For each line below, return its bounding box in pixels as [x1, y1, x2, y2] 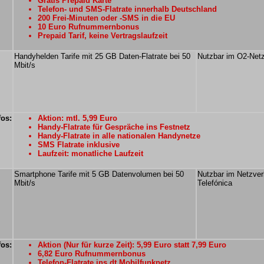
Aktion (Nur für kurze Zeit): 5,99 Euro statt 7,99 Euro [38, 240, 226, 249]
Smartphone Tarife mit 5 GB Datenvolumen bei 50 [14, 170, 184, 179]
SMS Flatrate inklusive [38, 140, 120, 149]
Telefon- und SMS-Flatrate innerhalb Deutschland [38, 5, 217, 14]
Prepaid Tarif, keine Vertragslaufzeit [38, 31, 167, 40]
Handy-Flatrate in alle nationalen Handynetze [38, 131, 200, 140]
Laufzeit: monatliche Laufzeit [38, 149, 143, 158]
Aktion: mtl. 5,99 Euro [38, 114, 117, 123]
